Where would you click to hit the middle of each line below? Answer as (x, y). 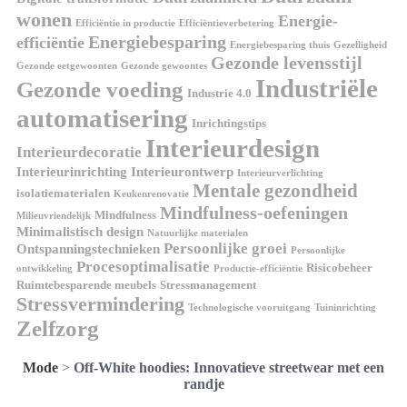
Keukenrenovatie (151, 194)
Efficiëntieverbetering (227, 24)
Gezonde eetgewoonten (67, 66)
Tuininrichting (345, 308)
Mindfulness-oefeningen (254, 213)
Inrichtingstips (229, 124)
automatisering (102, 119)
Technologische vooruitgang (249, 308)
